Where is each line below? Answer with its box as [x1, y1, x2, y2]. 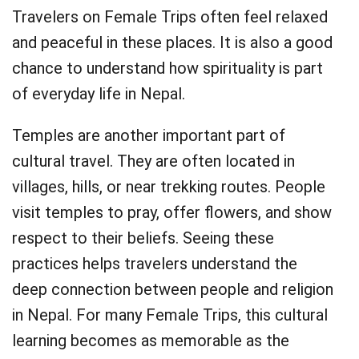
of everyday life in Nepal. [12, 84, 185, 103]
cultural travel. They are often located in [12, 151, 295, 171]
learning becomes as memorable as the [12, 331, 289, 350]
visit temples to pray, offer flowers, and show [12, 203, 332, 222]
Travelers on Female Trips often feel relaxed [12, 7, 328, 26]
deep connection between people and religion [12, 280, 333, 299]
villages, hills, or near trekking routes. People [12, 177, 325, 196]
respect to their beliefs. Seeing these [12, 228, 274, 248]
